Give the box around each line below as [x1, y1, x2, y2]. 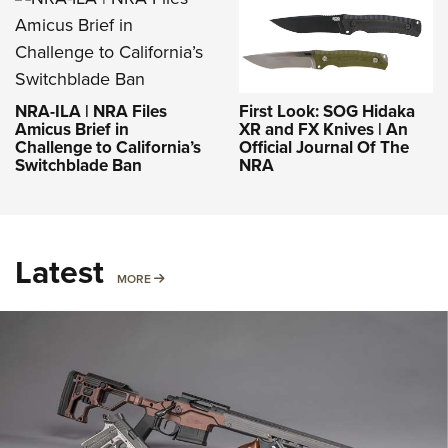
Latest [15, 248, 104, 297]
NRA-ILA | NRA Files [15, 99, 167, 124]
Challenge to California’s [15, 135, 201, 160]
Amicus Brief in [15, 117, 129, 142]
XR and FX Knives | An [239, 117, 408, 143]
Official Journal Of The [239, 135, 409, 161]
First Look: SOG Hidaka [239, 99, 415, 125]
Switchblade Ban [15, 153, 142, 178]
